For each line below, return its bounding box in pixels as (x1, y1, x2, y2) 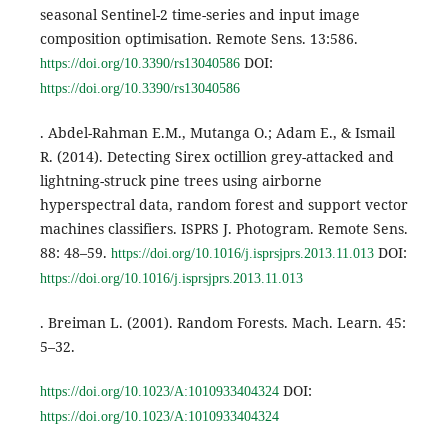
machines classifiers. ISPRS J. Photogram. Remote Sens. (39, 218, 408, 238)
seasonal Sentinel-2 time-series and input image (39, 4, 360, 24)
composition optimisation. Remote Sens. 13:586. (39, 28, 358, 48)
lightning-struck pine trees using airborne (39, 170, 322, 190)
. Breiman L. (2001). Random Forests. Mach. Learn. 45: (39, 312, 406, 332)
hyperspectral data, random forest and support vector (39, 194, 408, 214)
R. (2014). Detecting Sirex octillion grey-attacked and (39, 146, 394, 166)
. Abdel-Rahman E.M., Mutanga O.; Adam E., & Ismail (39, 122, 395, 142)
